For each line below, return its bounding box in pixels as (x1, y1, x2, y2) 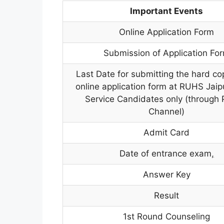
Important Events (130, 5, 203, 16)
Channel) (148, 106, 185, 116)
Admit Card (143, 127, 190, 137)
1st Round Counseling (123, 211, 210, 221)
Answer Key (142, 169, 190, 179)
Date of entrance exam (119, 148, 211, 158)
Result (154, 190, 179, 200)
